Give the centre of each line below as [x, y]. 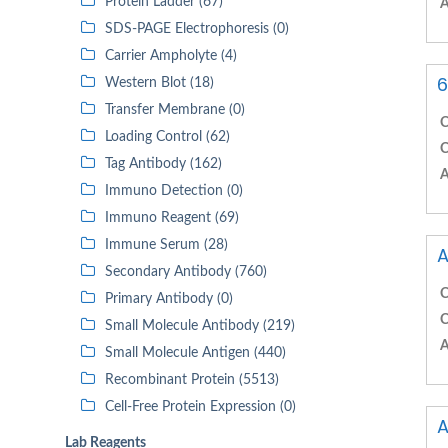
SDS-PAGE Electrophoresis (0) [197, 29]
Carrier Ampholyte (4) [171, 56]
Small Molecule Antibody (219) [200, 326]
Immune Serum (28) [166, 245]
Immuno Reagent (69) [172, 218]
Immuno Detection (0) [174, 191]
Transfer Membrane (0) [175, 110]
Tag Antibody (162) [163, 164]
